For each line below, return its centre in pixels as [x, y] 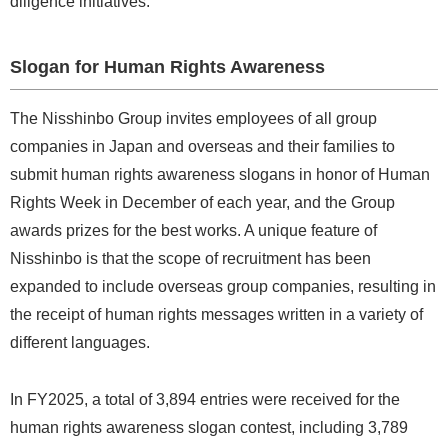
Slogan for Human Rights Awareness [167, 66]
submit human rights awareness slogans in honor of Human [220, 174]
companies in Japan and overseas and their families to [202, 146]
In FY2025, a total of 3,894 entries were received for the [205, 399]
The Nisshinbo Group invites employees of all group [193, 118]
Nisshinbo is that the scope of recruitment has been [190, 258]
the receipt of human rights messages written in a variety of [216, 314]
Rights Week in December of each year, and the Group [202, 202]
